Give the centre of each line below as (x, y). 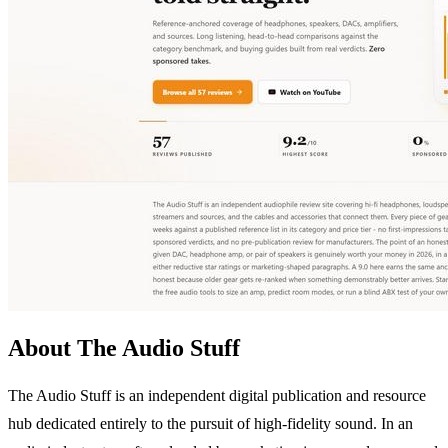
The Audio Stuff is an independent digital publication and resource (217, 395)
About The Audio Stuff (124, 347)
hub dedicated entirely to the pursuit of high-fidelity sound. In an (210, 423)
